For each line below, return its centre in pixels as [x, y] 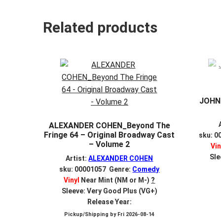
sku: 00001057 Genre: [96, 169]
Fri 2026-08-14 [136, 215]
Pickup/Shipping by [91, 215]
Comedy [146, 169]
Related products [100, 27]
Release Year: [109, 202]
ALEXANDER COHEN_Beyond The [109, 125]
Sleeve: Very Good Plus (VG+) [109, 191]
